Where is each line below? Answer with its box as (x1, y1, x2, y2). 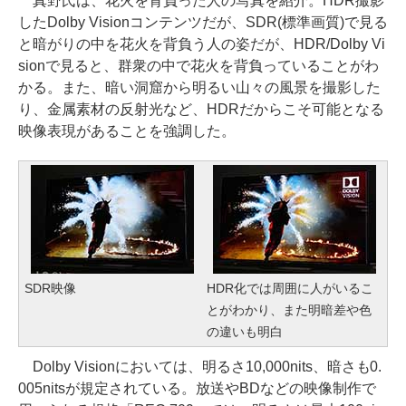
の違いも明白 (207, 324, 283, 339)
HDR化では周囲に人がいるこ (207, 281, 373, 295)
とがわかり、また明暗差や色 (207, 303, 372, 317)
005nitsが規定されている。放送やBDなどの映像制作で (18, 381, 376, 396)
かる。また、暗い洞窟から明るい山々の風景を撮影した (18, 80, 381, 95)
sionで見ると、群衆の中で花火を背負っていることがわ (18, 58, 379, 73)
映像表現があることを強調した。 (18, 123, 236, 139)
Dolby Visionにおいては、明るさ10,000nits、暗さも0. (18, 359, 382, 374)
